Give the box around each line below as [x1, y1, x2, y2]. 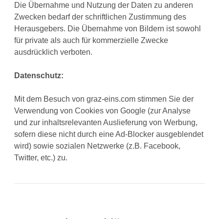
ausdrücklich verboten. [14, 48, 93, 57]
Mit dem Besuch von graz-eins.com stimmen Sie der [14, 95, 194, 104]
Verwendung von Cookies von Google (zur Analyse [14, 107, 191, 115]
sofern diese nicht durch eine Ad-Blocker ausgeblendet [14, 130, 204, 139]
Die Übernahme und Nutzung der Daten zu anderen [14, 1, 194, 10]
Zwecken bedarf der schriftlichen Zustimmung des [14, 13, 187, 22]
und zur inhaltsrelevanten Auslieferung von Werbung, [14, 118, 198, 127]
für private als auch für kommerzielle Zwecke [14, 36, 169, 45]
